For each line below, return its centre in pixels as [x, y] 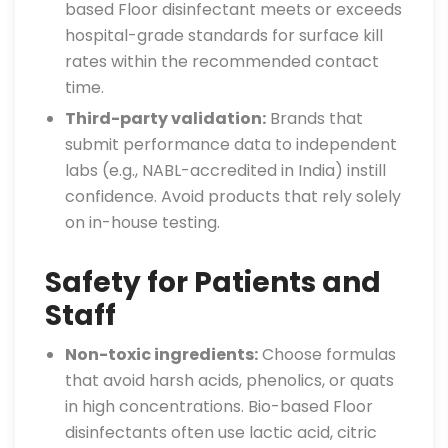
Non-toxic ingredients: [161, 354]
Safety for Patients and [213, 282]
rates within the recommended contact [222, 61]
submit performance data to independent [231, 144]
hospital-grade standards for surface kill [224, 35]
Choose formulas [327, 354]
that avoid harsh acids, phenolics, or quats [229, 380]
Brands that [314, 118]
